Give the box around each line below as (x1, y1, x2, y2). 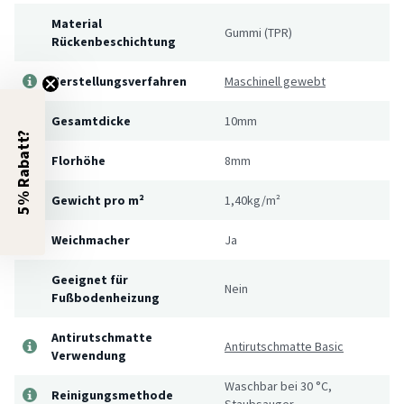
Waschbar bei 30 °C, (225, 377, 332, 394)
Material (51, 14, 102, 32)
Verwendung (51, 346, 126, 363)
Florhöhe (51, 151, 106, 169)
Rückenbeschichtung (51, 32, 176, 50)
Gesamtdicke (51, 112, 131, 129)
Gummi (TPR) (225, 23, 292, 41)
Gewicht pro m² (51, 191, 144, 208)
